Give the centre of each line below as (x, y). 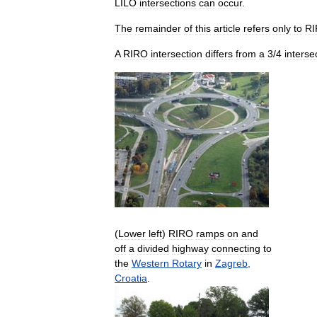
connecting (236, 248)
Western (150, 263)
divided (153, 248)
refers (257, 28)
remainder (158, 28)
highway (190, 248)
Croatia (131, 278)
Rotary (187, 263)
